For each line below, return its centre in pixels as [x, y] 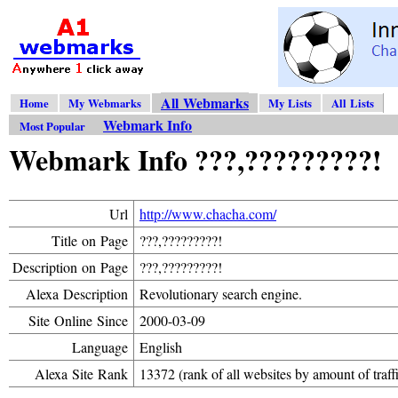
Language [100, 346]
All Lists [353, 103]
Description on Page [70, 267]
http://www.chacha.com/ [208, 213]
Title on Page [90, 240]
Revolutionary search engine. [221, 293]
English [161, 346]
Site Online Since [78, 320]
